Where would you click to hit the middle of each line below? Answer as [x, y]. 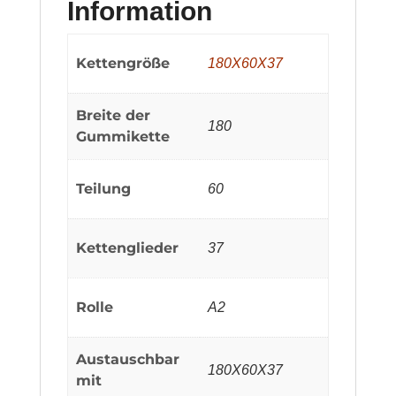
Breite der [114, 115]
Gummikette [123, 136]
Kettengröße [123, 63]
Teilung [104, 188]
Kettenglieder [128, 247]
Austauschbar [128, 359]
